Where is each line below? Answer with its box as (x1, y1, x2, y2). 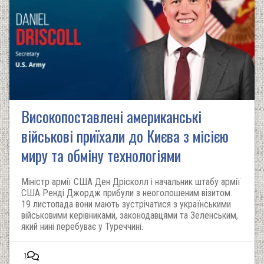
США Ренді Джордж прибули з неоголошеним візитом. (21, 187, 232, 199)
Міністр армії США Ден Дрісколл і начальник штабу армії (21, 176, 240, 187)
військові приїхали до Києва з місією (21, 124, 229, 147)
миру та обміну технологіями (21, 144, 181, 167)
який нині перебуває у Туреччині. (21, 221, 143, 232)
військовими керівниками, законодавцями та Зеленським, (21, 210, 238, 221)
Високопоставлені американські (21, 105, 202, 128)
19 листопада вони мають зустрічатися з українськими (21, 199, 231, 210)
